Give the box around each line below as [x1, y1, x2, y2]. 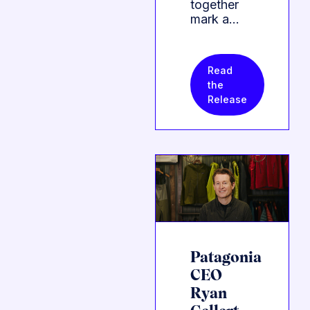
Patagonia [190, 251, 262, 266]
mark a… [190, 12, 239, 27]
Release [208, 93, 247, 106]
